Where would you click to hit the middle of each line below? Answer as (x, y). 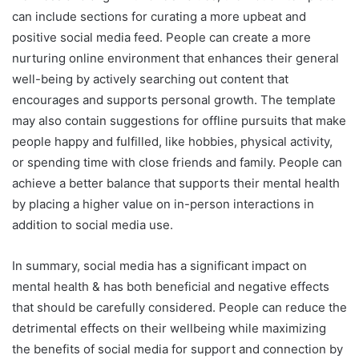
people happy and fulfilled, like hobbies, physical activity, (172, 141)
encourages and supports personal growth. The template (174, 99)
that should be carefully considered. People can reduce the (179, 307)
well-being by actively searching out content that (150, 79)
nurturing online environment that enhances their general (175, 58)
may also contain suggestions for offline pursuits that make (179, 120)
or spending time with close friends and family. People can (177, 162)
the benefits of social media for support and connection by (177, 349)
